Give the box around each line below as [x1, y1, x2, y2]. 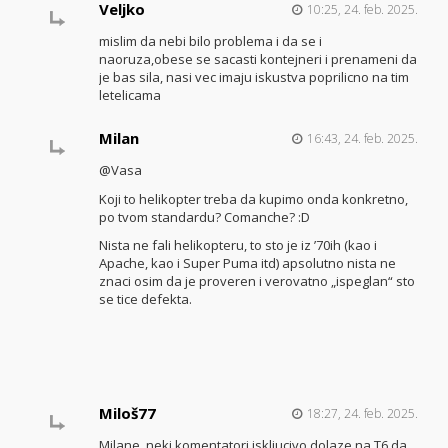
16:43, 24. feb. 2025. [306, 130, 418, 147]
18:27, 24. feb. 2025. [306, 405, 418, 422]
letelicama [98, 86, 161, 104]
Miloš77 [98, 403, 156, 423]
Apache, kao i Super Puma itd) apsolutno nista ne [98, 254, 396, 272]
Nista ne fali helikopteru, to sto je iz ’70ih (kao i [98, 236, 377, 254]
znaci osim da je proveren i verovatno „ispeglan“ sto [98, 272, 415, 290]
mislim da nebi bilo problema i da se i [98, 32, 322, 50]
